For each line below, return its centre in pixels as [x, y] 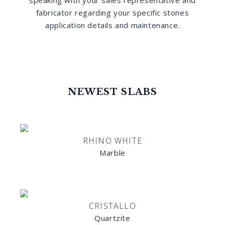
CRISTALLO [113, 206]
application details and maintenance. [113, 25]
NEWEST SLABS [113, 92]
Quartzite [113, 218]
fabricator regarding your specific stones [113, 13]
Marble [113, 153]
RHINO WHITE [113, 141]
